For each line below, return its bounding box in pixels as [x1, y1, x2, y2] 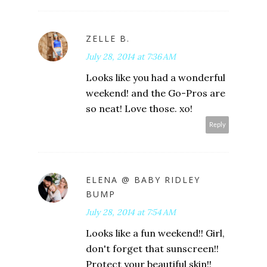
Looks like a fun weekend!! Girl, [86, 226, 225, 239]
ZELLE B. [86, 32, 130, 44]
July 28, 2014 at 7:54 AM [86, 206, 176, 218]
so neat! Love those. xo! [86, 102, 193, 114]
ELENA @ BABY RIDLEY [86, 173, 200, 185]
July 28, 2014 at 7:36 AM [86, 51, 176, 62]
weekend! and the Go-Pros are [86, 86, 225, 99]
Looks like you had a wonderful [86, 71, 225, 83]
